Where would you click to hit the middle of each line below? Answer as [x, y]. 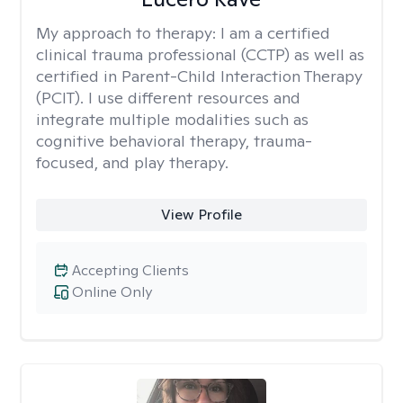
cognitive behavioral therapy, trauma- [174, 141]
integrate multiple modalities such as [172, 119]
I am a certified [275, 33]
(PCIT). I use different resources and [168, 98]
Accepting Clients [130, 270]
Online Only [112, 292]
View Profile [201, 215]
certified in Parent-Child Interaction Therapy [199, 76]
